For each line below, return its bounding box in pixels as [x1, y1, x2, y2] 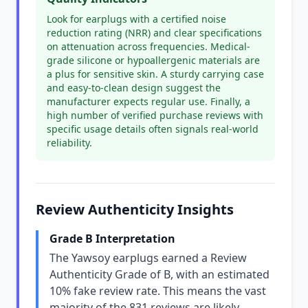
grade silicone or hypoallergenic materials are [47, 54, 260, 67]
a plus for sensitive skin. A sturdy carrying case [47, 67, 264, 80]
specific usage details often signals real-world [47, 122, 258, 135]
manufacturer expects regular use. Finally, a [47, 95, 250, 108]
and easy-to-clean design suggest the [47, 81, 221, 94]
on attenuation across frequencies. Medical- [47, 40, 250, 53]
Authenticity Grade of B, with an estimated [49, 267, 269, 282]
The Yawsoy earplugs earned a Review [49, 250, 247, 265]
